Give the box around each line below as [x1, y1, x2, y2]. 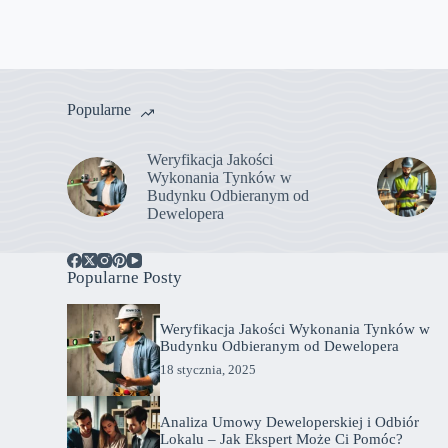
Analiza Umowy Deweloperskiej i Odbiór [159, 413, 419, 430]
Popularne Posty [67, 268, 183, 288]
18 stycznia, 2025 [159, 362, 256, 378]
